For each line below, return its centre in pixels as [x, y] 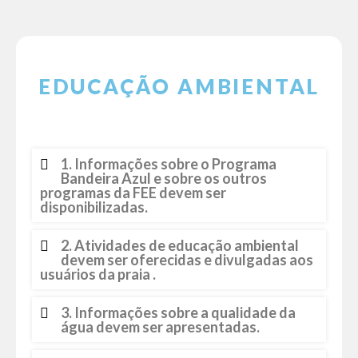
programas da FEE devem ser [133, 193]
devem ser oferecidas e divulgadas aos [187, 260]
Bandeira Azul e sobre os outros [164, 178]
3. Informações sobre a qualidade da [178, 312]
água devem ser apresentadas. [160, 327]
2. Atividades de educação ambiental [180, 245]
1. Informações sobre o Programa [169, 164]
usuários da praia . [98, 274]
